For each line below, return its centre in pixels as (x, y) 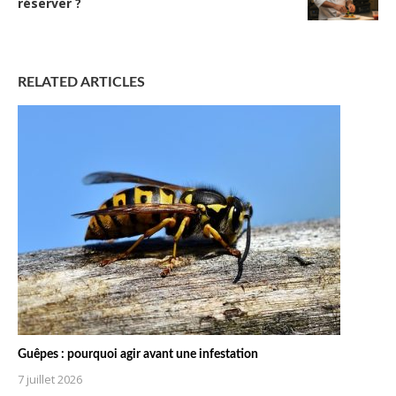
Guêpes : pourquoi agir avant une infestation (138, 354)
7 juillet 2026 (50, 379)
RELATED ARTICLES (81, 82)
